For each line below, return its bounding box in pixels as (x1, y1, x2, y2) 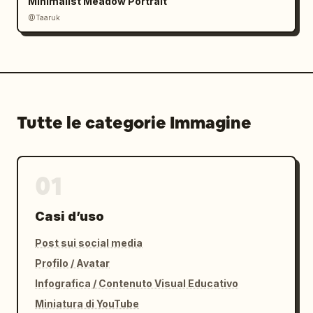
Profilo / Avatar (35, 257, 110, 269)
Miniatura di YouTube (35, 298, 139, 310)
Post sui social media (35, 237, 143, 249)
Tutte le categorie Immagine (17, 112, 252, 133)
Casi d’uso (35, 209, 104, 224)
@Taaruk (28, 13, 60, 22)
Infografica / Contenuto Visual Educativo (35, 277, 238, 289)
